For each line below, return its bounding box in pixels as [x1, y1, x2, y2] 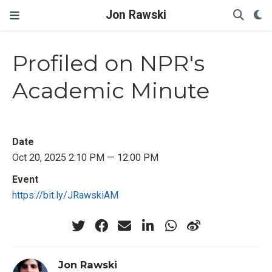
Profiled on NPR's [12, 50, 205, 77]
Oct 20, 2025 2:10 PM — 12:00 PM [12, 152, 158, 164]
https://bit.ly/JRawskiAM [12, 189, 118, 202]
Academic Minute [12, 77, 209, 104]
